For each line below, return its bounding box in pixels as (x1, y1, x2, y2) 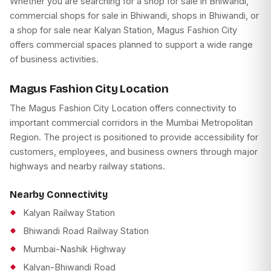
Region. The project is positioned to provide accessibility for (10, 132, 258, 143)
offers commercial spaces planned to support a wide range (10, 39, 253, 50)
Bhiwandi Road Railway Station (23, 226, 149, 237)
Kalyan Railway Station (23, 207, 115, 218)
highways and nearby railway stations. (10, 161, 165, 172)
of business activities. (10, 54, 99, 65)
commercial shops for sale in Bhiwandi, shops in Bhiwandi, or (10, 10, 259, 21)
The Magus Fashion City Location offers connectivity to (10, 103, 237, 114)
